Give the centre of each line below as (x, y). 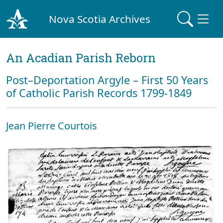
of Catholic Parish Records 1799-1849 (99, 93)
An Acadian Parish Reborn (81, 58)
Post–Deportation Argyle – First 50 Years (107, 80)
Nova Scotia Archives (100, 19)
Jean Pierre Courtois (52, 126)
